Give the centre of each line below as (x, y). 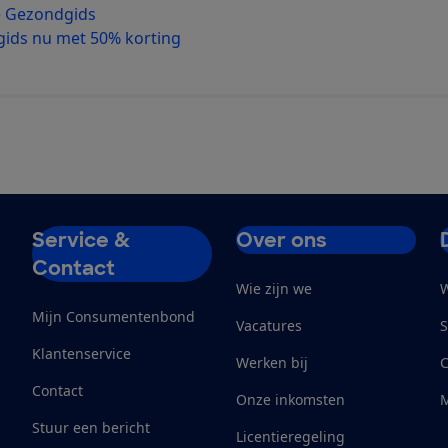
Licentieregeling (290, 436)
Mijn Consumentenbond (113, 316)
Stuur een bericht (91, 427)
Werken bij (272, 362)
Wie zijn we (274, 288)
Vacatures (269, 325)
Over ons (281, 239)
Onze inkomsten (290, 399)
